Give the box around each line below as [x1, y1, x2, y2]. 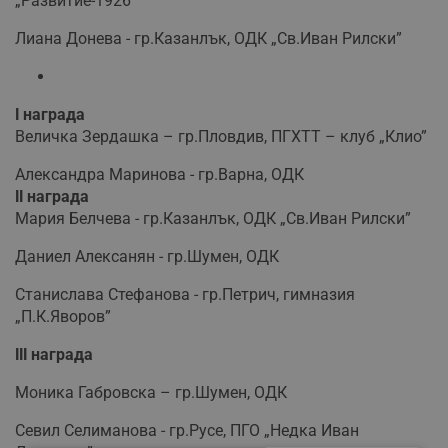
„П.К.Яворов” [15, 306, 111, 326]
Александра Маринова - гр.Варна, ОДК [15, 164, 304, 184]
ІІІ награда [15, 344, 93, 364]
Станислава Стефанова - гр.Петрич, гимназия [15, 284, 355, 304]
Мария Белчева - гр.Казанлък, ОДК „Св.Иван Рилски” [15, 208, 411, 228]
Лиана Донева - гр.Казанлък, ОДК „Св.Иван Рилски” [15, 28, 402, 48]
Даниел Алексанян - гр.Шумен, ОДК [15, 246, 279, 266]
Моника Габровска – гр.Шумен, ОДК [15, 382, 287, 402]
